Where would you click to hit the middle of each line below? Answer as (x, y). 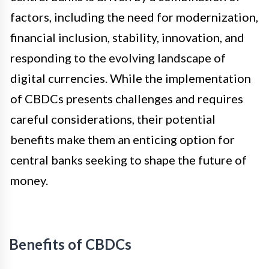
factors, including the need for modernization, (134, 17)
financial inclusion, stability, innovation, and (127, 38)
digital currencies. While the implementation (131, 78)
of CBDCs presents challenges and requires (127, 99)
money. (29, 180)
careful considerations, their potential (113, 119)
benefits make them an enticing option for (122, 140)
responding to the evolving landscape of (118, 58)
